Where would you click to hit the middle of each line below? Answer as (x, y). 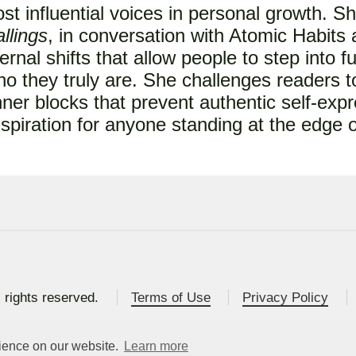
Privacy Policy (286, 298)
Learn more (156, 346)
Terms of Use (170, 298)
